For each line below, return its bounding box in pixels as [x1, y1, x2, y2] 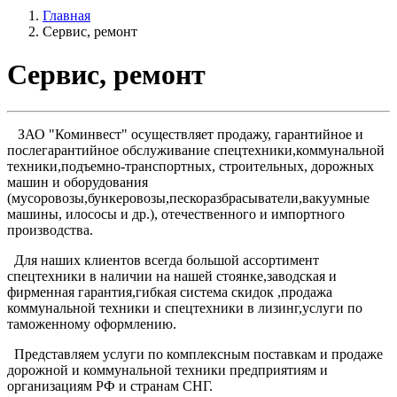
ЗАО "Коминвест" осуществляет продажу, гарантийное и [7, 126, 363, 142]
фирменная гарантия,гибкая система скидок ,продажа [7, 284, 332, 300]
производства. [7, 222, 93, 237]
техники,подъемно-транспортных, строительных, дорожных [7, 158, 374, 174]
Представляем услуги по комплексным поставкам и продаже [7, 346, 383, 362]
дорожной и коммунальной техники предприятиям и [7, 362, 328, 378]
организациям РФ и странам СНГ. [7, 378, 213, 393]
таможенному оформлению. [7, 315, 176, 331]
